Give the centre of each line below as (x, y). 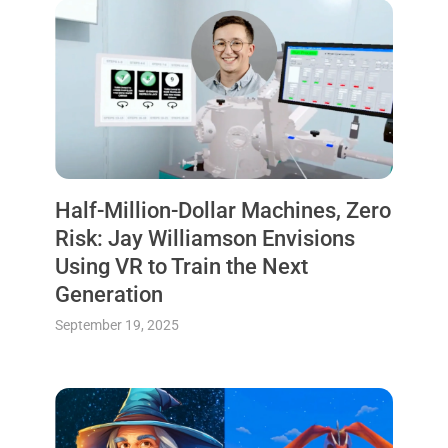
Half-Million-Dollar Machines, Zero (222, 210)
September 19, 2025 (116, 324)
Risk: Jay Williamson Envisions (204, 238)
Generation (108, 294)
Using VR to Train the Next (181, 266)
